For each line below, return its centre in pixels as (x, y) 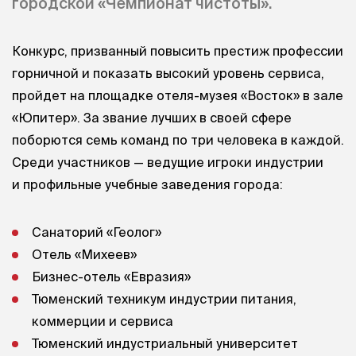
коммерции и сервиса (103, 321)
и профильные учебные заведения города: (147, 185)
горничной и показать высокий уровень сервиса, (168, 74)
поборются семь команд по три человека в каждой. (178, 140)
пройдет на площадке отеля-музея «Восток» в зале (178, 96)
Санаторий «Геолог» (97, 232)
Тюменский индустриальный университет (165, 343)
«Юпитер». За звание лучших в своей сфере (152, 118)
